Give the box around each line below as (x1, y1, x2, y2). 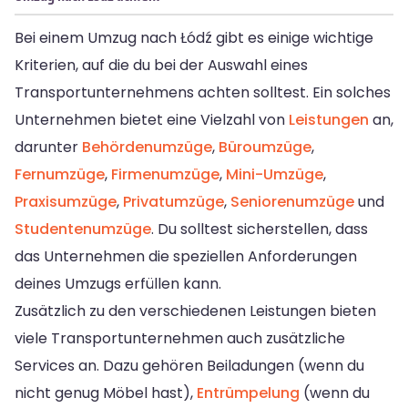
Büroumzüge (219, 136, 311, 158)
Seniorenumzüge (230, 190, 354, 212)
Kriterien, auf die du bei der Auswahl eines (15, 54, 308, 76)
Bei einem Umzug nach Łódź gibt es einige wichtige (15, 26, 373, 48)
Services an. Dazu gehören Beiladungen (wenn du (15, 354, 364, 376)
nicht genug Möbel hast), (15, 382, 197, 403)
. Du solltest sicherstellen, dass (151, 218, 368, 240)
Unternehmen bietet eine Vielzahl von (15, 108, 289, 130)
